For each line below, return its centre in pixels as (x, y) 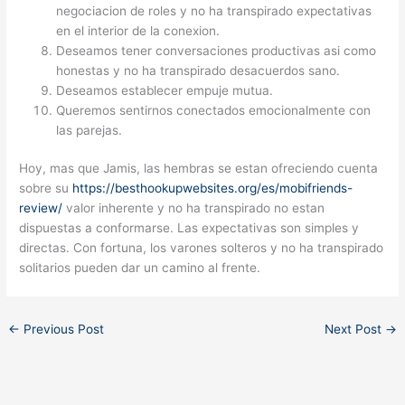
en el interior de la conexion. (138, 30)
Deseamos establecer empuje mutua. (165, 90)
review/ (41, 208)
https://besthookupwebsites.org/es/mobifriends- (213, 188)
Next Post (354, 330)
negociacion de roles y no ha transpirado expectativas (214, 10)
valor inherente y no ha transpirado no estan (194, 208)
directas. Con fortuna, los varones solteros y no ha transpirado (202, 248)
